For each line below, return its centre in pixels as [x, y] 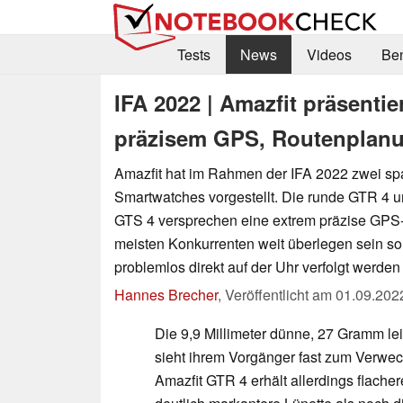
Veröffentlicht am [280, 294]
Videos [329, 55]
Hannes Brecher [166, 294]
